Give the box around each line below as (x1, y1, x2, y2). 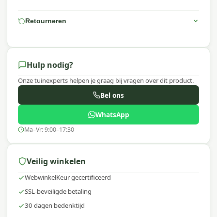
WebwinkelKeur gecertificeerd (24, 173, 111, 182)
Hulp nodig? (26, 59, 73, 70)
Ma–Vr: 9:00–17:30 (24, 125, 74, 134)
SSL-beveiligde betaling (24, 187, 92, 196)
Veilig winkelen (26, 155, 86, 167)
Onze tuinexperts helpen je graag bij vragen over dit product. (17, 76, 194, 85)
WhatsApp (95, 109, 129, 119)
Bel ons (100, 90, 124, 100)
